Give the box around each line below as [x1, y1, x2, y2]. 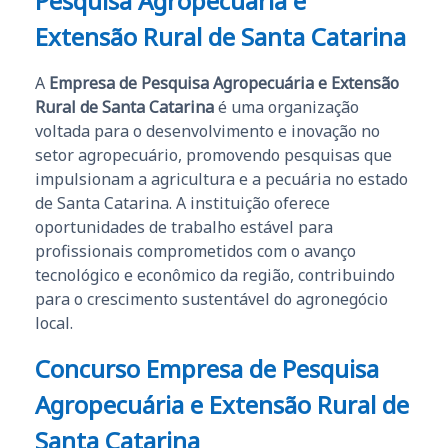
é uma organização [214, 95, 359, 118]
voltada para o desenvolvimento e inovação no [35, 119, 380, 142]
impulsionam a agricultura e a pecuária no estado [35, 167, 408, 190]
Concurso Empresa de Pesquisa [35, 351, 379, 385]
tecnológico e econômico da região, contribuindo [35, 263, 395, 286]
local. [35, 311, 73, 334]
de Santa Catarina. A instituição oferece [35, 191, 330, 214]
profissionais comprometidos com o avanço [35, 239, 356, 262]
